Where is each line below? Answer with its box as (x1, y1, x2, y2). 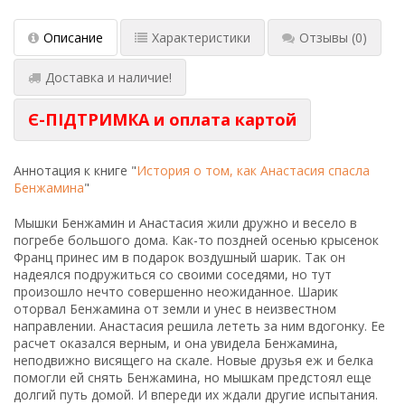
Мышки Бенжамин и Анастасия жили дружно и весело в (14, 214, 357, 232)
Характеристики (152, 29, 250, 47)
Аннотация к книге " (14, 162, 137, 180)
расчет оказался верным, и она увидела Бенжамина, (14, 334, 338, 353)
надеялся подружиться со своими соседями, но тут (14, 266, 332, 284)
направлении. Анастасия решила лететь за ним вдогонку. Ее (14, 317, 385, 335)
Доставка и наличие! (45, 69, 172, 87)
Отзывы (299, 29, 348, 47)
